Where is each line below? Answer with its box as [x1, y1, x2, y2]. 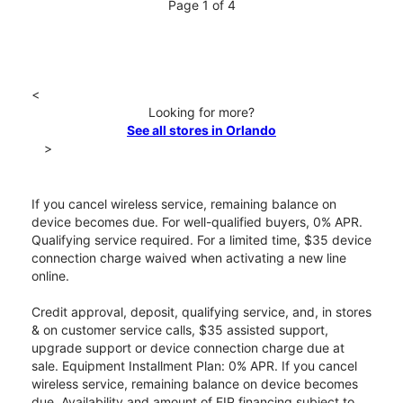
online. [31, 268, 69, 284]
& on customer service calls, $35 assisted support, [31, 322, 328, 338]
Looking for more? [148, 104, 255, 121]
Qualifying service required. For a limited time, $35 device [31, 232, 372, 248]
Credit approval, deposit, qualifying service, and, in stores [31, 304, 372, 320]
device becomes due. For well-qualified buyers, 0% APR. [31, 214, 363, 230]
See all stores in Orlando [127, 122, 276, 139]
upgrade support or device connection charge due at [31, 340, 345, 356]
